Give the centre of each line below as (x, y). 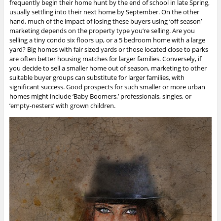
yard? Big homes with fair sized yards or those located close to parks (109, 50)
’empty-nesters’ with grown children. (62, 106)
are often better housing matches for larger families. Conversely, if (105, 59)
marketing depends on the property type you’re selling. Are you (102, 31)
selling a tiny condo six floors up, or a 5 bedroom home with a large (107, 40)
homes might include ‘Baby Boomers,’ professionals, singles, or (100, 96)
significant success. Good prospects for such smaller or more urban (107, 87)
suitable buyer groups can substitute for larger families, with (97, 78)
